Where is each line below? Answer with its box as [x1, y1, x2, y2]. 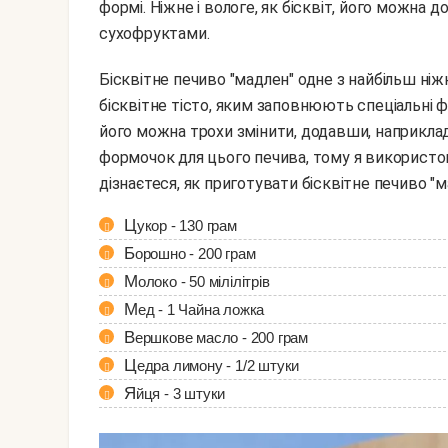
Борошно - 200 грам [134, 245, 256, 263]
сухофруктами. [99, 24, 210, 44]
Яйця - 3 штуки [135, 385, 226, 403]
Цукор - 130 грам [136, 217, 237, 235]
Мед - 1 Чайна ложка [137, 301, 265, 319]
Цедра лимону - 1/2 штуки [136, 357, 300, 375]
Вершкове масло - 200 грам [134, 329, 309, 347]
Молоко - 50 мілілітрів [137, 273, 270, 291]
